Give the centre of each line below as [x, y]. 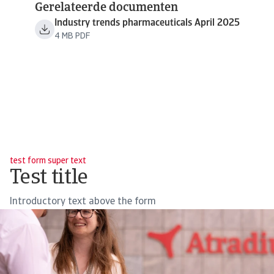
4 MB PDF [72, 36]
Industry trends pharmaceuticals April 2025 [147, 23]
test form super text [48, 161]
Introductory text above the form [83, 202]
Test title [49, 178]
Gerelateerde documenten [106, 8]
